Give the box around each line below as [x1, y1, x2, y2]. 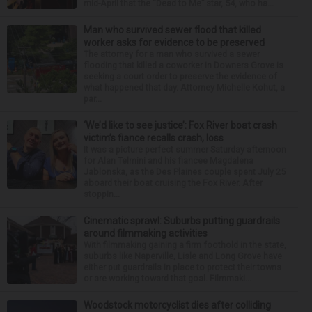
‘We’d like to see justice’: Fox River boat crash [84, 120, 277, 131]
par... [84, 93, 102, 104]
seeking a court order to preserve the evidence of [84, 71, 277, 81]
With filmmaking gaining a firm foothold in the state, [84, 240, 286, 250]
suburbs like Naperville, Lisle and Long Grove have [84, 251, 282, 261]
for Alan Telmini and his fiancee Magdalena [84, 155, 253, 166]
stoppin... [84, 189, 120, 199]
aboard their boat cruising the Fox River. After [84, 178, 263, 188]
